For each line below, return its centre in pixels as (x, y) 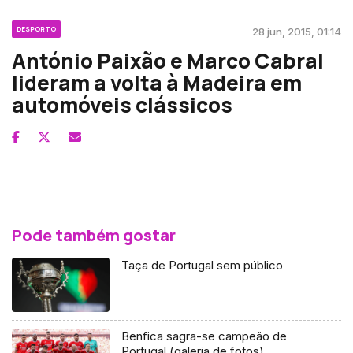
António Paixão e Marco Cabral (168, 60)
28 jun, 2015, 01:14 (297, 31)
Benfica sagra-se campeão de (204, 336)
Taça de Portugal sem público (203, 265)
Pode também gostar (94, 235)
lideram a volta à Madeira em (157, 82)
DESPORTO (36, 28)
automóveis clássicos (122, 104)
